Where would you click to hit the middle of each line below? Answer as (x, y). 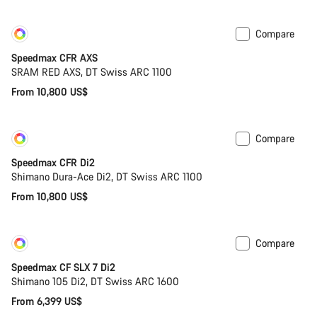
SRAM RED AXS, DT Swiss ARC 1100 (92, 71)
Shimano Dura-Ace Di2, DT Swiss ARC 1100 (107, 176)
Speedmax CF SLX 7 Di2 (63, 267)
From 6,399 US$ (47, 301)
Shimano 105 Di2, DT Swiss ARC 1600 (95, 281)
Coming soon (128, 246)
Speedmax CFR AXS (54, 57)
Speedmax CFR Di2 (53, 162)
